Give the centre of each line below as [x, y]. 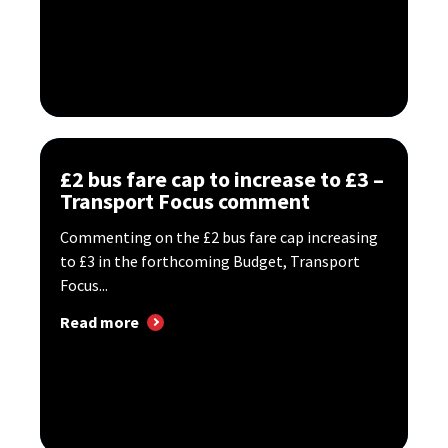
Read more [99, 322]
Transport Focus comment [185, 200]
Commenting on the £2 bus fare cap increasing [219, 236]
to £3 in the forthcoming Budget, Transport [210, 260]
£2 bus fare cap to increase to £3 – [222, 178]
